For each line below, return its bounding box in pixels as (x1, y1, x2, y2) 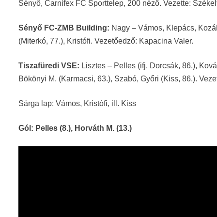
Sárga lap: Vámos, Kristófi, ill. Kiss (18, 99, 137, 108)
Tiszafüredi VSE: (18, 62, 80, 70)
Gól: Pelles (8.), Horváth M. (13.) (18, 124, 132, 133)
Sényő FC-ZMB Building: (18, 24, 110, 32)
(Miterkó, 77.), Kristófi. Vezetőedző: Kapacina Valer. (18, 37, 194, 46)
